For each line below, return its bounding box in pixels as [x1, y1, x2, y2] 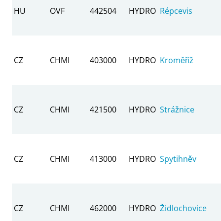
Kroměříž [160, 54, 193, 66]
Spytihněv [160, 153, 196, 164]
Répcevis [160, 5, 192, 16]
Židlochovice [160, 202, 207, 214]
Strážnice [160, 104, 194, 115]
